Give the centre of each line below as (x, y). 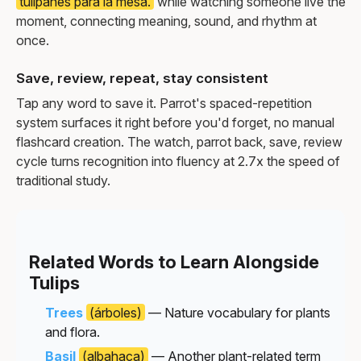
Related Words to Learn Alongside (174, 261)
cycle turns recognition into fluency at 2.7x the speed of (178, 161)
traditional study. (63, 180)
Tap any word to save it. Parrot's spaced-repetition (164, 103)
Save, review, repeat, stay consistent (142, 78)
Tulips (54, 282)
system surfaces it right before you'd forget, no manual (175, 122)
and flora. (73, 332)
